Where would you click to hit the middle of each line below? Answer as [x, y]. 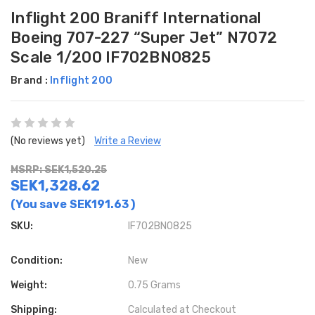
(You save [39, 204]
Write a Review [128, 141]
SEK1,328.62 [55, 185]
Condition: [37, 260]
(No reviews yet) [48, 141]
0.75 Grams [155, 285]
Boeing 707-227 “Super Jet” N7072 [144, 37]
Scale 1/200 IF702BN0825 [111, 57]
